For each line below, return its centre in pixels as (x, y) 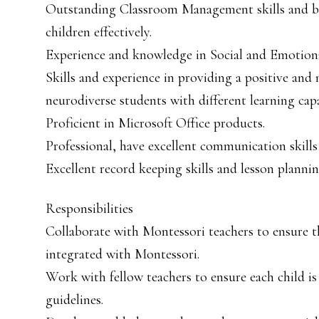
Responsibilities (89, 209)
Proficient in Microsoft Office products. (155, 123)
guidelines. (74, 300)
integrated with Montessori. (122, 254)
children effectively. (99, 32)
